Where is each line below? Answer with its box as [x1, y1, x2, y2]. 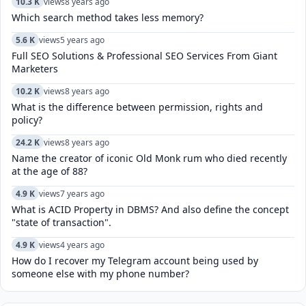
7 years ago [60, 187, 105, 199]
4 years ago [60, 238, 105, 251]
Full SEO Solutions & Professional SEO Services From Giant [12, 49, 277, 62]
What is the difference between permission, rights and [12, 100, 263, 113]
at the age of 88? [12, 165, 87, 178]
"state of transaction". [12, 216, 111, 229]
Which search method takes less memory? [12, 11, 204, 24]
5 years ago [60, 33, 105, 46]
